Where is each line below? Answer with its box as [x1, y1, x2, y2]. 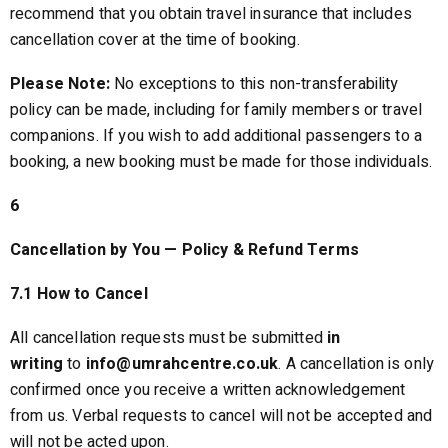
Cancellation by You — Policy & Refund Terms [10, 238, 359, 262]
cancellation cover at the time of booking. [10, 28, 300, 52]
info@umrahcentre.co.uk [85, 352, 279, 376]
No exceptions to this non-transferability [114, 72, 399, 96]
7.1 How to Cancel [10, 282, 148, 306]
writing [10, 352, 64, 376]
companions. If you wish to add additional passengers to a [10, 124, 423, 148]
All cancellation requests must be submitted [10, 326, 328, 350]
